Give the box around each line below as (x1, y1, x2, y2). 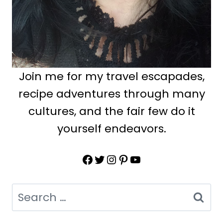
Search (11, 184, 50, 200)
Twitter (93, 150, 133, 167)
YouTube (129, 150, 181, 167)
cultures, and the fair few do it (28, 104, 195, 119)
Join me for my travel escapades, (18, 69, 205, 85)
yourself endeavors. (57, 121, 166, 137)
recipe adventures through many (18, 86, 205, 102)
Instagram (105, 150, 168, 167)
